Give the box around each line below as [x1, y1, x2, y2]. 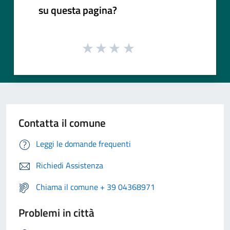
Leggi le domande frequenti [36, 138, 131, 150]
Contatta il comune [18, 114, 106, 131]
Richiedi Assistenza [36, 159, 103, 172]
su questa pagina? [39, 2, 117, 18]
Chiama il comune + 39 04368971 [36, 181, 155, 194]
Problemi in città [18, 204, 94, 221]
